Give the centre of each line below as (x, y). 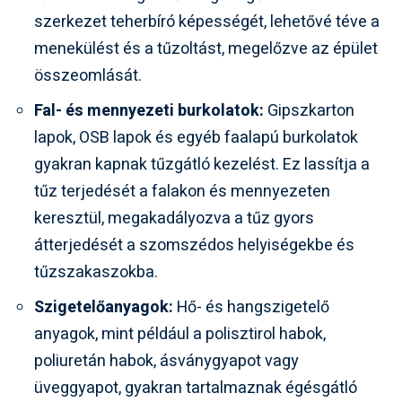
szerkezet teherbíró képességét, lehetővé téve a (207, 22)
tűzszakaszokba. (96, 272)
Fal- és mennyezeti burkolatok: (149, 110)
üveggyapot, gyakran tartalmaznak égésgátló (196, 388)
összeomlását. (88, 75)
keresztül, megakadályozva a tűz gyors (174, 218)
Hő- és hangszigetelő (251, 307)
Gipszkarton (309, 110)
